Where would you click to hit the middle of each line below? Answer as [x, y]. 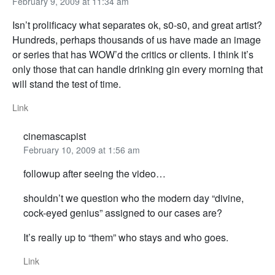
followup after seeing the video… [94, 174]
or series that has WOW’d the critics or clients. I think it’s [133, 55]
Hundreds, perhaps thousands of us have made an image [137, 40]
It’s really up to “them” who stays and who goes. [126, 238]
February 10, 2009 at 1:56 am [81, 150]
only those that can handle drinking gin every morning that [137, 69]
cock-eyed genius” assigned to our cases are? [122, 213]
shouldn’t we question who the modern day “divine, [133, 198]
